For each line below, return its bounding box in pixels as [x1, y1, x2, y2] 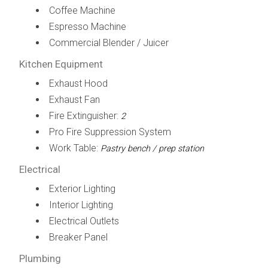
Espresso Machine [48, 20, 126, 32]
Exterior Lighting [48, 182, 115, 194]
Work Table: [48, 142, 100, 154]
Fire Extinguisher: [48, 109, 121, 121]
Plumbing [19, 252, 61, 264]
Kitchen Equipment [19, 57, 103, 70]
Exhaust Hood [48, 77, 108, 89]
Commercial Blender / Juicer [48, 36, 169, 48]
